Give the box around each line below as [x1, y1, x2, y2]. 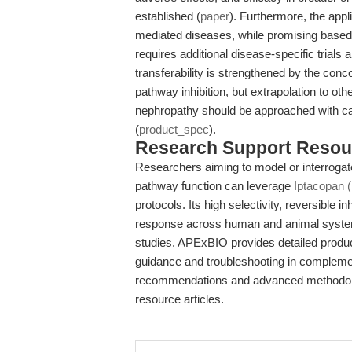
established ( [135, 9, 200, 23]
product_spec [139, 123, 209, 136]
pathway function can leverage [135, 179, 294, 192]
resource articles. [135, 292, 224, 306]
